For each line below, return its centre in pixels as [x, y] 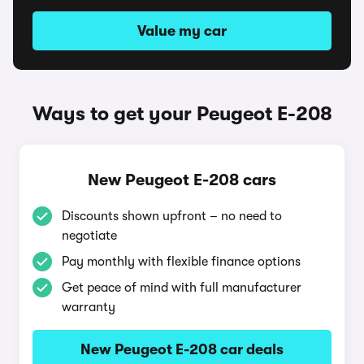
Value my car [182, 31]
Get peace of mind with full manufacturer [182, 288]
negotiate [89, 236]
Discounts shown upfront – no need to [172, 216]
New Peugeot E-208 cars [182, 180]
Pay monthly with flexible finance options [181, 262]
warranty [89, 307]
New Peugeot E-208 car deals [182, 349]
